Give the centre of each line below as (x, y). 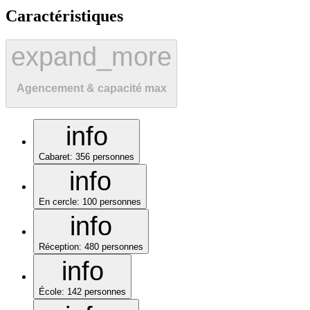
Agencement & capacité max (91, 89)
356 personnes (105, 156)
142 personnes (97, 291)
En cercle (58, 201)
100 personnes (112, 201)
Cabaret (54, 156)
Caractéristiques (64, 16)
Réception (59, 246)
